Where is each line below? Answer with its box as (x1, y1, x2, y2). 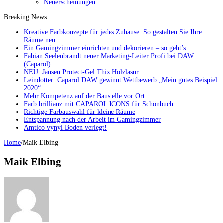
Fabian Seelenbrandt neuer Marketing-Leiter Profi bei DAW (24, 52, 194, 60)
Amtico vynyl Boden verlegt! (24, 124, 107, 132)
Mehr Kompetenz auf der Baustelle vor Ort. (24, 92, 147, 100)
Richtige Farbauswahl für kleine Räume (24, 108, 135, 116)
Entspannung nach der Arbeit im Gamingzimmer (24, 116, 161, 124)
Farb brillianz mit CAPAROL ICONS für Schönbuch (24, 100, 173, 108)
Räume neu (24, 36, 55, 44)
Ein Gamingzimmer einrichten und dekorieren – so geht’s (24, 44, 186, 52)
